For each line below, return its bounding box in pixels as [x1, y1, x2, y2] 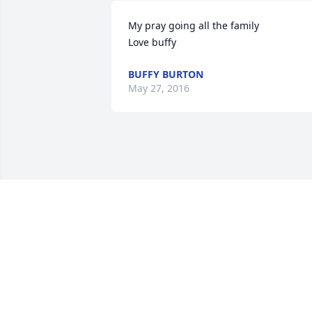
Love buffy [128, 36, 176, 49]
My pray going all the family [128, 19, 259, 33]
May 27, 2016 [128, 81, 189, 95]
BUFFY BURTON [128, 68, 203, 81]
